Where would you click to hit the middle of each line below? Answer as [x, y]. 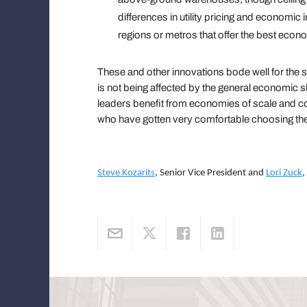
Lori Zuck [284, 173]
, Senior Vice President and [210, 173]
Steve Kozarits [126, 173]
